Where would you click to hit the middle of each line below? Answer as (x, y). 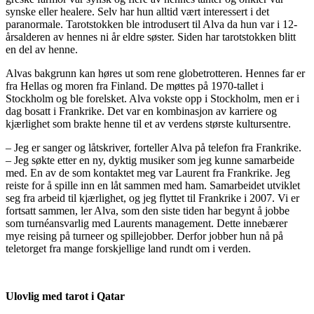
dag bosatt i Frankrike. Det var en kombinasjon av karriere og (141, 111)
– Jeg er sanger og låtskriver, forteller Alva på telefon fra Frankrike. (153, 147)
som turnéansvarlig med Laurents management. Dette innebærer (146, 223)
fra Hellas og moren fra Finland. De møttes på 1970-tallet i (135, 86)
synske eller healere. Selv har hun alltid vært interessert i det (137, 11)
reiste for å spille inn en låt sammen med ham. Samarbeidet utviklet (153, 185)
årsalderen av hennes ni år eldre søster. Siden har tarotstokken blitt (151, 36)
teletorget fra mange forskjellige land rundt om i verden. (128, 248)
